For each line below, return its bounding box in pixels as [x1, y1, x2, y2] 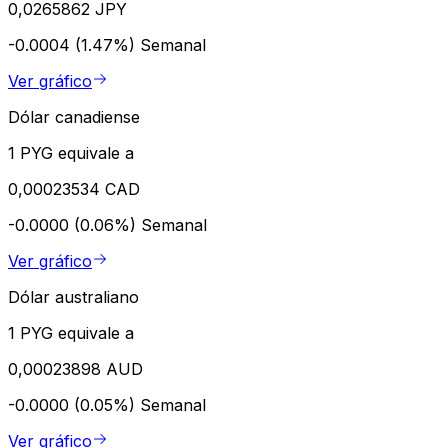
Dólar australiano [8, 286, 139, 307]
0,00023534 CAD [8, 178, 140, 199]
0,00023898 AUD [8, 358, 143, 379]
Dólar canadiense [8, 106, 140, 127]
